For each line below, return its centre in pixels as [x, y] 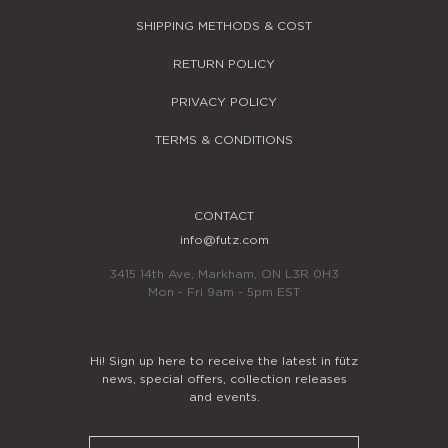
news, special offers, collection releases [224, 378]
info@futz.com [224, 239]
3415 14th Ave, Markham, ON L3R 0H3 [224, 273]
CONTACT [224, 215]
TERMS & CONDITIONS [224, 139]
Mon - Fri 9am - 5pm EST [224, 291]
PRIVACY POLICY [224, 101]
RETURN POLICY [224, 63]
